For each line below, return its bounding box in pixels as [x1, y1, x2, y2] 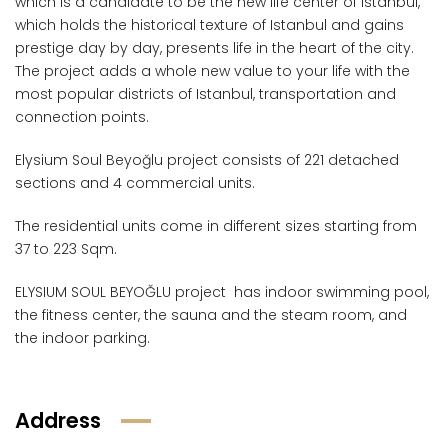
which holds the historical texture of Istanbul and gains [15, 15, 404, 35]
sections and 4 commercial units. [15, 173, 255, 193]
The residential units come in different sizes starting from [15, 216, 417, 236]
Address [15, 406, 101, 435]
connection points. [15, 107, 149, 127]
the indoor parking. [15, 328, 150, 348]
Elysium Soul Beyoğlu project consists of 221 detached [15, 150, 399, 170]
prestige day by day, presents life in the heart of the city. [15, 38, 414, 58]
